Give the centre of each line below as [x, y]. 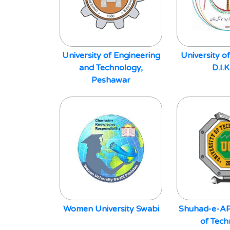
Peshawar [111, 80]
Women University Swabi [111, 209]
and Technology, [111, 68]
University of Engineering [111, 55]
